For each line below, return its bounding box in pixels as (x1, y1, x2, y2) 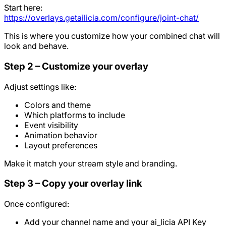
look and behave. (4, 41, 69, 51)
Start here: (4, 3, 42, 13)
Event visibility (24, 120, 78, 130)
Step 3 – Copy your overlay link (4, 178, 142, 190)
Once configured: (4, 199, 69, 209)
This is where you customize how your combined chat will (4, 31, 220, 41)
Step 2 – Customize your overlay (4, 60, 148, 72)
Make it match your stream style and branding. (4, 158, 177, 168)
